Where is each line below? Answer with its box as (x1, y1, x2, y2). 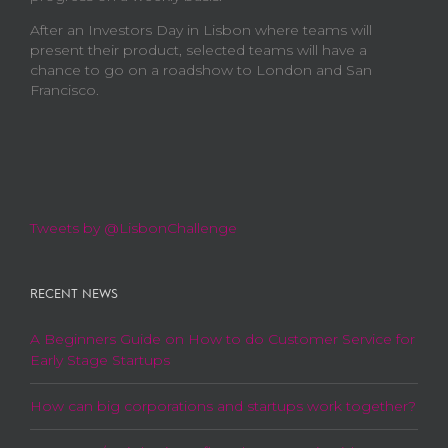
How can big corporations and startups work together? (30, 397, 416, 416)
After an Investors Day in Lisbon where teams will (30, 21, 372, 40)
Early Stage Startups (30, 351, 170, 370)
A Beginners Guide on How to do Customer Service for (30, 330, 415, 349)
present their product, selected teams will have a (30, 41, 367, 60)
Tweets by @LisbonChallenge (30, 219, 237, 238)
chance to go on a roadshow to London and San (30, 61, 372, 80)
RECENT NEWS (30, 288, 118, 302)
